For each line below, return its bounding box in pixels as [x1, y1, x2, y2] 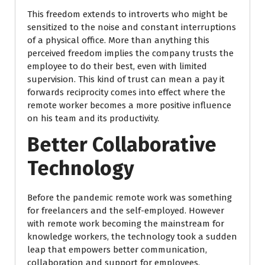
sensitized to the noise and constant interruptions [27, 22, 236, 33]
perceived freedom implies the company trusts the [27, 48, 234, 59]
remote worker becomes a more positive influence [27, 100, 231, 111]
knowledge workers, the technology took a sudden [27, 231, 237, 242]
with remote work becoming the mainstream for [27, 218, 224, 229]
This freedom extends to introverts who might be [27, 9, 228, 20]
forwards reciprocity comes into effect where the [27, 87, 225, 98]
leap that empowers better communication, [27, 244, 207, 255]
